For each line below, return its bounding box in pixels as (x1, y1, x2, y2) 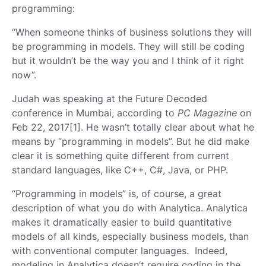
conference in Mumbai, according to (12, 107, 178, 119)
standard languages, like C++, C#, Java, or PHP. (12, 164, 231, 176)
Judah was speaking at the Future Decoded (12, 93, 207, 105)
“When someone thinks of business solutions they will (12, 26, 252, 39)
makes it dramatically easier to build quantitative (12, 216, 232, 229)
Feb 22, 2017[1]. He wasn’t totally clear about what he (12, 121, 254, 134)
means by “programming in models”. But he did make (12, 135, 249, 148)
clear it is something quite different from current (12, 150, 229, 162)
